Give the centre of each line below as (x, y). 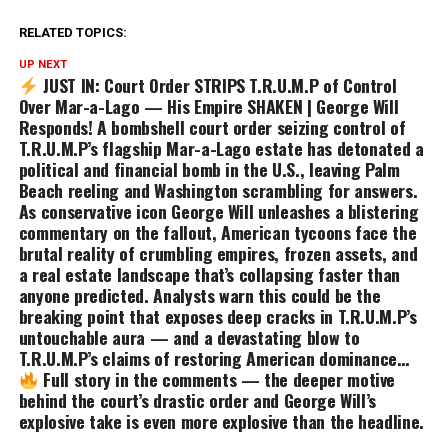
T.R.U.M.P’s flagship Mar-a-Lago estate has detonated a (221, 148)
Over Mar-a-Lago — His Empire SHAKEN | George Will (208, 106)
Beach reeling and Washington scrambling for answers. (218, 190)
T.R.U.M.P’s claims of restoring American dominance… (213, 358)
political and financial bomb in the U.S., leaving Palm (209, 169)
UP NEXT (42, 65)
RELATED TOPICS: (72, 33)
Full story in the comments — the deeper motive (217, 379)
